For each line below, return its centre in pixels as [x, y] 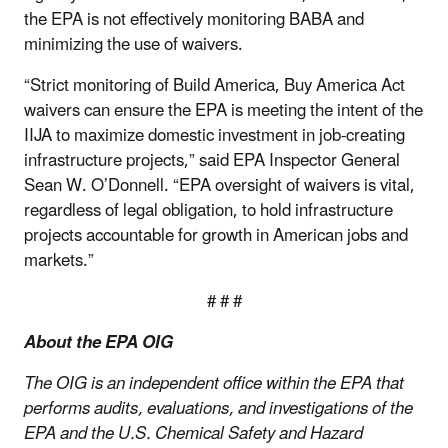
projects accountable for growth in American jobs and [216, 235]
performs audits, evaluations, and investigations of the [218, 408]
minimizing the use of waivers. [133, 44]
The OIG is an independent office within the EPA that [214, 383]
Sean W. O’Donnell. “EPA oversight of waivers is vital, [219, 185]
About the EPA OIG [98, 342]
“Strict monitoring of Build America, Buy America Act [214, 85]
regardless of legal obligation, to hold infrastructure [208, 210]
